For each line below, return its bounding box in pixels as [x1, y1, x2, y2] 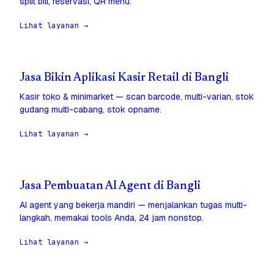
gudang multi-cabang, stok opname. [20, 104, 161, 116]
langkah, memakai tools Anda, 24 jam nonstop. [20, 212, 204, 224]
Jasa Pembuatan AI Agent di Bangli [20, 180, 201, 193]
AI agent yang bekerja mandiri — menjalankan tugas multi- [20, 199, 247, 211]
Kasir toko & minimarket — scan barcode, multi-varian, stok [20, 91, 254, 103]
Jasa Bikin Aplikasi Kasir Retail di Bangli [20, 72, 229, 84]
